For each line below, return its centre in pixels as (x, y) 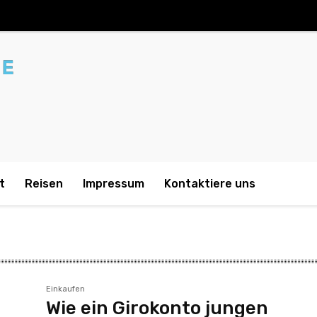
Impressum (114, 184)
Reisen (44, 184)
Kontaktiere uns (210, 184)
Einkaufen (66, 289)
